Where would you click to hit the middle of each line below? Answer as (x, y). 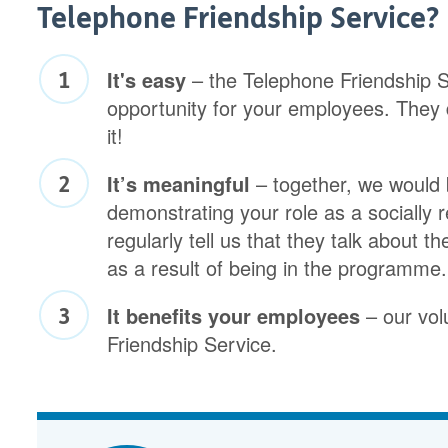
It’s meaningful (182, 184)
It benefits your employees (237, 316)
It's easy (147, 80)
